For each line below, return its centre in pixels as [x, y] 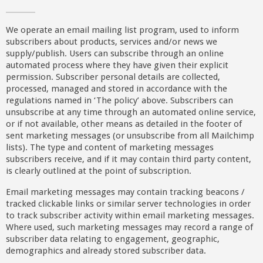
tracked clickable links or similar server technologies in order [128, 203]
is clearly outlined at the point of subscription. [98, 171]
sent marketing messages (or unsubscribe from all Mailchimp [130, 136]
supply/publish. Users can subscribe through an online [114, 54]
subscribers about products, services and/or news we [111, 42]
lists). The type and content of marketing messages [109, 148]
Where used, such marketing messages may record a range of [129, 227]
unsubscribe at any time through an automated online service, [131, 112]
